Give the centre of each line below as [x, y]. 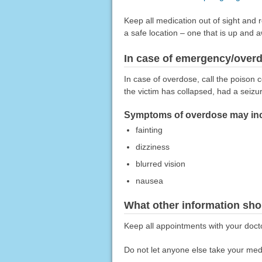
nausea [149, 181]
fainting [149, 130]
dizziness [152, 147]
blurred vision [160, 164]
